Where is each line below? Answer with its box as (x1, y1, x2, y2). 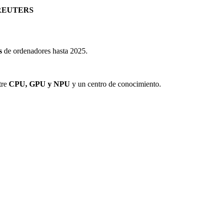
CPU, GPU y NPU (9, 80, 70, 89)
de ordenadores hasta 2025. (2, 47, 88, 55)
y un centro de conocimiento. (70, 80, 161, 89)
